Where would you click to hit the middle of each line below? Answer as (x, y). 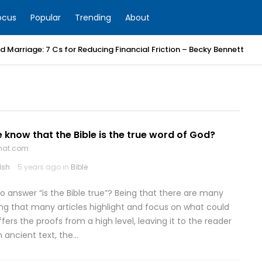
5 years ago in (44, 167)
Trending (93, 18)
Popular (46, 18)
